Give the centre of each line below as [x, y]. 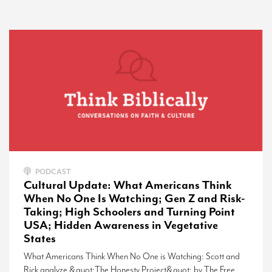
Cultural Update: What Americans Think [128, 185]
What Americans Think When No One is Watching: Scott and [132, 256]
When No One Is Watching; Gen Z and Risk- [134, 198]
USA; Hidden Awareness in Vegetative [121, 225]
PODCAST [53, 172]
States [40, 238]
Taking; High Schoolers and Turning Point [129, 212]
